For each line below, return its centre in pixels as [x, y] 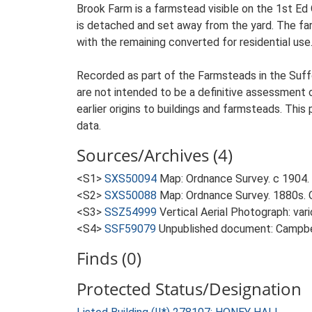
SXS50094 [131, 179]
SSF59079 [130, 229]
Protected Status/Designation [189, 289]
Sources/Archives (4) [155, 155]
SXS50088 [131, 195]
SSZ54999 [131, 212]
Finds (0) [109, 258]
